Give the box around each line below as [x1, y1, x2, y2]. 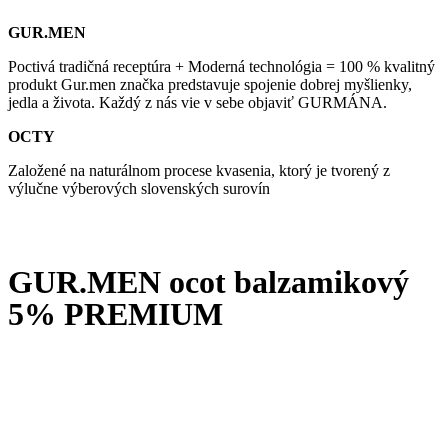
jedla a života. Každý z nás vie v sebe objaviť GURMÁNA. [8, 94, 387, 112]
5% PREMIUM [8, 296, 223, 333]
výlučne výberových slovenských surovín [8, 180, 270, 198]
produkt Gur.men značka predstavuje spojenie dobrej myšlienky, [8, 76, 412, 94]
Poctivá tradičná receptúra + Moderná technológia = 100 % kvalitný [8, 58, 435, 76]
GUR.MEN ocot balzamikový [8, 264, 409, 301]
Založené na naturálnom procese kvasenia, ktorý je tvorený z [8, 162, 390, 180]
